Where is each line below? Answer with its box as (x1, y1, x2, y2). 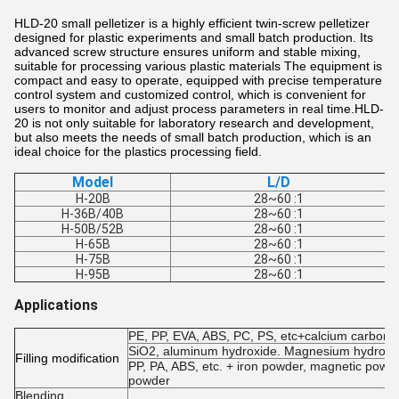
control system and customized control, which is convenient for (14, 87, 366, 102)
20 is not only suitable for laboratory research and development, (14, 116, 374, 130)
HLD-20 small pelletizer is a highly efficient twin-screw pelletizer (14, 16, 370, 30)
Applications (14, 297, 98, 313)
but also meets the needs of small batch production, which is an (14, 130, 371, 144)
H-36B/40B (61, 207, 124, 221)
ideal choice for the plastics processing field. (14, 144, 262, 159)
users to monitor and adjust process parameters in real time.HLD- (14, 102, 384, 116)
